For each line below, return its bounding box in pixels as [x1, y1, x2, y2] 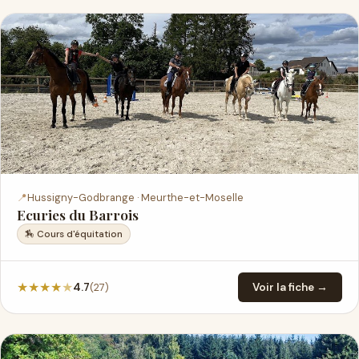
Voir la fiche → [252, 280, 328, 294]
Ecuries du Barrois [17, 205, 139, 224]
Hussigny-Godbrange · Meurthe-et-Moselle [27, 191, 244, 204]
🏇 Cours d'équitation [25, 228, 123, 240]
